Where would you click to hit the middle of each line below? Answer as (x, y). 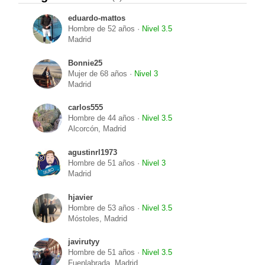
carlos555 (86, 108)
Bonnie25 (85, 63)
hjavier (81, 197)
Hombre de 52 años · (105, 29)
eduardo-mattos (97, 18)
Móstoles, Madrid (98, 219)
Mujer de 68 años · (101, 74)
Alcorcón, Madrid (97, 129)
